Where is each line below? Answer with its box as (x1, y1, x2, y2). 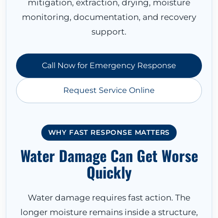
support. (91, 26, 127, 37)
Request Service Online (63, 86, 155, 95)
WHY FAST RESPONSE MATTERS (48, 128, 170, 137)
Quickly (86, 161, 132, 183)
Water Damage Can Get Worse (20, 145, 198, 167)
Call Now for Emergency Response (42, 61, 176, 71)
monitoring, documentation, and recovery (22, 12, 196, 22)
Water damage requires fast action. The (28, 192, 190, 203)
